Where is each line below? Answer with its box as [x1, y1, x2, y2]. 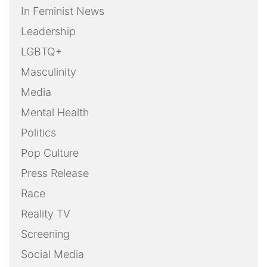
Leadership [21, 24, 76, 38]
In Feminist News [21, 4, 104, 17]
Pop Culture [21, 146, 79, 159]
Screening [21, 227, 70, 240]
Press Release [21, 166, 89, 179]
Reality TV [21, 207, 70, 220]
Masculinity [21, 65, 76, 78]
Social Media [21, 247, 84, 260]
